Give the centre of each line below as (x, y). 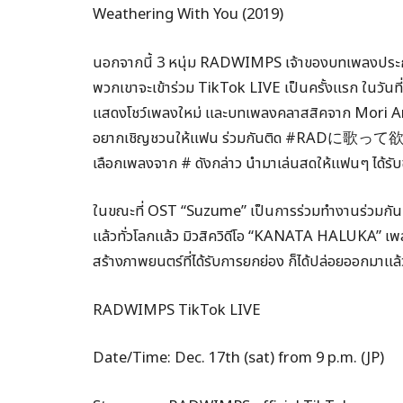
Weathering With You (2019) (188, 13)
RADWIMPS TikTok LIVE (177, 309)
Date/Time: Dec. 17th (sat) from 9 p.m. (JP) (238, 358)
